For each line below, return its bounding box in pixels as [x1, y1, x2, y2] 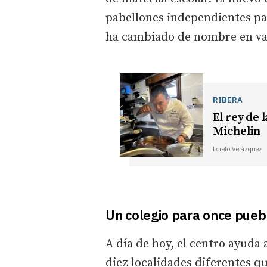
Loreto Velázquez [212, 144, 262, 153]
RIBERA [212, 94, 243, 105]
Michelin [212, 123, 260, 139]
